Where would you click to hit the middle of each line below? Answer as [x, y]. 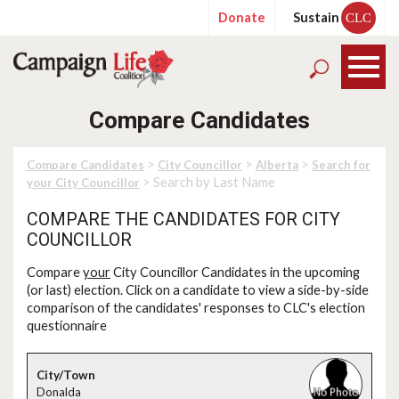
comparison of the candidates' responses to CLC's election [196, 308]
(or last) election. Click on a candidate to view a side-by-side [198, 290]
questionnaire [67, 326]
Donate [242, 17]
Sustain [316, 17]
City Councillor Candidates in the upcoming [235, 272]
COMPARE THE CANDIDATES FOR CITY [183, 220]
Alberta [277, 165]
